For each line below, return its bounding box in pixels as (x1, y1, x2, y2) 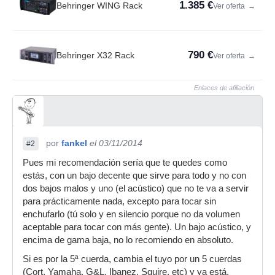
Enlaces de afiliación (194, 84, 254, 91)
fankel (61, 138, 87, 148)
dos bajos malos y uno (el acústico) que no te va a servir (23, 184, 249, 193)
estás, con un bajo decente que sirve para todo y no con (23, 171, 246, 180)
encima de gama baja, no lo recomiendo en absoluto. (23, 235, 233, 245)
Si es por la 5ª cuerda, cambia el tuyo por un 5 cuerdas (23, 254, 242, 264)
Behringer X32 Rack (56, 50, 134, 60)
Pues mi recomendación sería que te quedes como (23, 158, 227, 168)
